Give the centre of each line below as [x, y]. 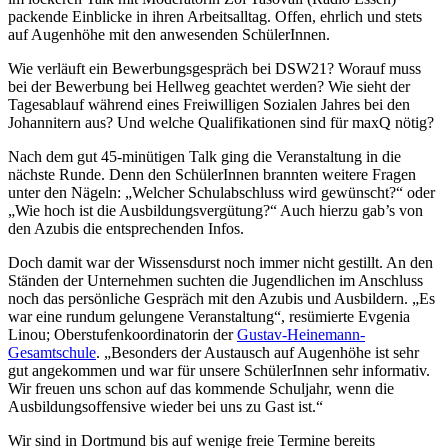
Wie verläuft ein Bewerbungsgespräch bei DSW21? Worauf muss [214, 68]
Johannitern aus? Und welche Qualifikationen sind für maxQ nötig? [221, 122]
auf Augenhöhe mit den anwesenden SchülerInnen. [169, 34]
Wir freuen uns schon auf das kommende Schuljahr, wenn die [201, 388]
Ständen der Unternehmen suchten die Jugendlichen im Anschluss [215, 280]
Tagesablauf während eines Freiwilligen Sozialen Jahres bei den [209, 104]
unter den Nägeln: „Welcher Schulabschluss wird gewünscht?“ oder [221, 192]
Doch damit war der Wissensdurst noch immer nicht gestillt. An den [220, 262]
